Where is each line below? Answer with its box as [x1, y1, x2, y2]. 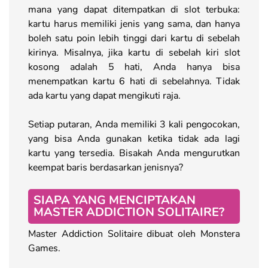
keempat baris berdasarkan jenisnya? [28, 160, 190, 174]
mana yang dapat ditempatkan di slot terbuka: [28, 2, 240, 16]
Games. [28, 241, 60, 255]
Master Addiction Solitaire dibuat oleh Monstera [28, 227, 240, 240]
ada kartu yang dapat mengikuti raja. [28, 89, 181, 102]
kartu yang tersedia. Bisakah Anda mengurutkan [28, 146, 240, 160]
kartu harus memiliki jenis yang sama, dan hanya [28, 17, 240, 31]
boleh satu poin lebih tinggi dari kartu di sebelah [28, 31, 240, 45]
